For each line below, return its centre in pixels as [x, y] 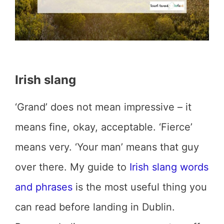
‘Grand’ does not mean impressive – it [103, 107]
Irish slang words [169, 167]
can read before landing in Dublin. [95, 207]
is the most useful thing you [140, 187]
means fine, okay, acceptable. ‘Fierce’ [104, 127]
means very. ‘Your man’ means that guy [107, 147]
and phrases [44, 187]
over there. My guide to [72, 167]
